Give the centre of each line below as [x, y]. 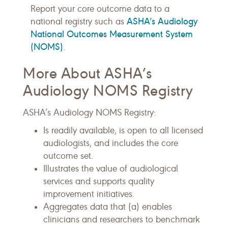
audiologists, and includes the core [111, 143]
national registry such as [79, 21]
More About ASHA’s [88, 73]
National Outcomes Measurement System [112, 34]
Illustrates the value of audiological [111, 168]
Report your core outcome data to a [100, 9]
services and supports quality [99, 181]
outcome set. [68, 156]
